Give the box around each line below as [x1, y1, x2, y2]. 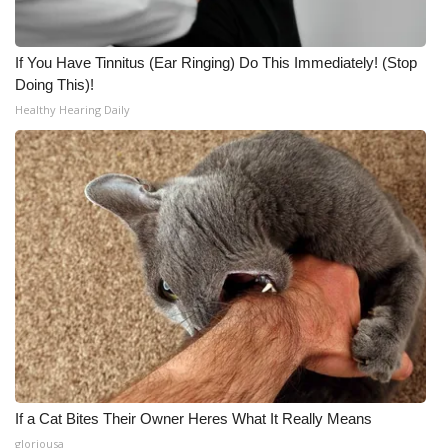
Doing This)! [15, 76, 94, 93]
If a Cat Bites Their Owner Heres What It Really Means [15, 410, 372, 427]
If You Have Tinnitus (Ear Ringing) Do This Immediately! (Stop [15, 54, 417, 71]
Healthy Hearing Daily [15, 102, 130, 117]
